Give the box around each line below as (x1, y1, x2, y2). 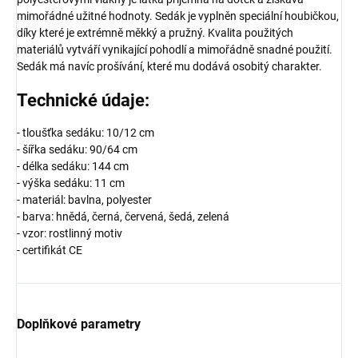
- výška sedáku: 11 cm (17, 177, 125, 190)
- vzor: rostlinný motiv (17, 227, 122, 241)
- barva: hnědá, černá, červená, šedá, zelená (17, 210, 229, 224)
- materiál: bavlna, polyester (17, 193, 152, 207)
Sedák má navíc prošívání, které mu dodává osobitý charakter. (17, 59, 324, 73)
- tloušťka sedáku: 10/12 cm (17, 126, 154, 140)
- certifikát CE (17, 244, 82, 257)
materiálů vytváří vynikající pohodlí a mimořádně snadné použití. (17, 42, 332, 56)
